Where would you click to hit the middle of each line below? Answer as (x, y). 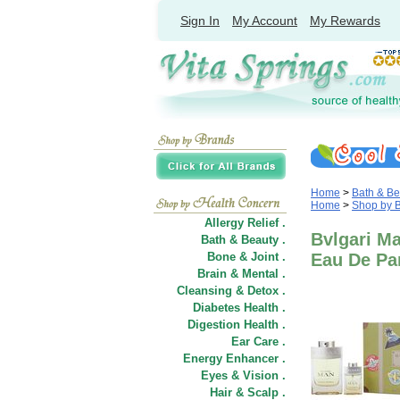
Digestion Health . (237, 325)
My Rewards (345, 21)
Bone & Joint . (246, 257)
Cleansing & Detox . (231, 291)
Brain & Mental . (242, 274)
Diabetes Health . (239, 308)
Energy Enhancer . (234, 358)
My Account (265, 21)
